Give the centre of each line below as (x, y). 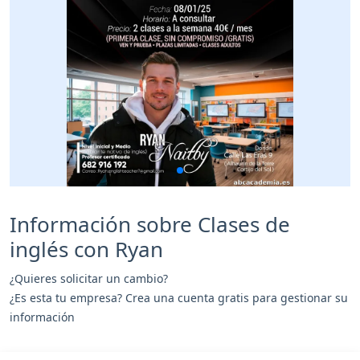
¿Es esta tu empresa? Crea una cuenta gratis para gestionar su (179, 297)
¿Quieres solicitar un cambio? (89, 278)
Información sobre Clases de (150, 224)
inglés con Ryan (86, 249)
